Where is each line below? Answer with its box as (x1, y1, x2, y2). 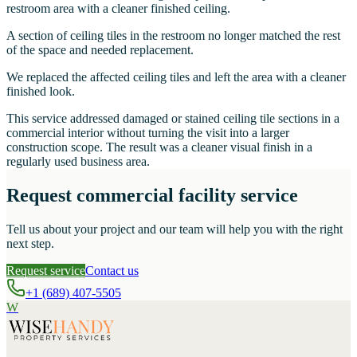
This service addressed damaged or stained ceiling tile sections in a (6, 112, 339, 126)
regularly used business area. (6, 155, 150, 169)
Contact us (85, 263, 139, 277)
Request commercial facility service (6, 184, 298, 206)
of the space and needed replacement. (6, 43, 194, 57)
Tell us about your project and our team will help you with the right (6, 222, 343, 236)
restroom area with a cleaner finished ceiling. (6, 2, 230, 16)
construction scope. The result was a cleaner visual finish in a (6, 140, 312, 155)
